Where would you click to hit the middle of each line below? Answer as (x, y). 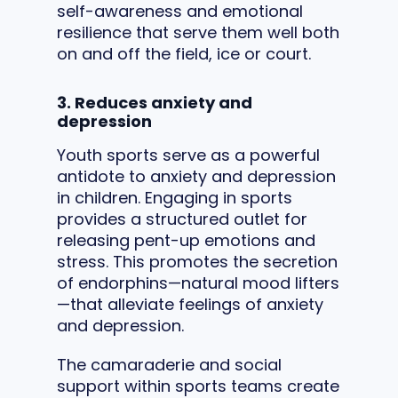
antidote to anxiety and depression (196, 176)
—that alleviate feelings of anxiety (190, 304)
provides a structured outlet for (182, 219)
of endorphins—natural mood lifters (198, 283)
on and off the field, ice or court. (184, 53)
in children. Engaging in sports (175, 197)
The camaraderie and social (169, 364)
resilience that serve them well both (198, 32)
